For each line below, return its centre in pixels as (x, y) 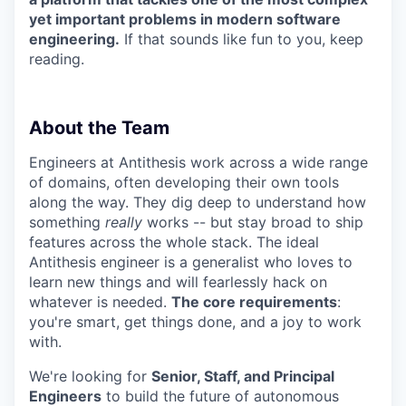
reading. (57, 58)
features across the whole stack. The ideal (174, 242)
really (124, 222)
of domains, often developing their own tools (184, 182)
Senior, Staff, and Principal (243, 376)
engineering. (74, 39)
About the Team (99, 127)
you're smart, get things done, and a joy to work (195, 321)
